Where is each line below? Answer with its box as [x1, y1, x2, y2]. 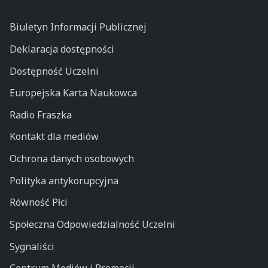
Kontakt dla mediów [9, 130, 99, 144]
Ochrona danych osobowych [9, 152, 134, 166]
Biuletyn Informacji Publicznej [9, 20, 147, 34]
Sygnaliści [9, 239, 54, 253]
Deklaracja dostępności [9, 42, 114, 56]
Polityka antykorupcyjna [9, 173, 118, 187]
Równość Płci [9, 196, 68, 209]
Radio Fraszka [9, 108, 72, 121]
